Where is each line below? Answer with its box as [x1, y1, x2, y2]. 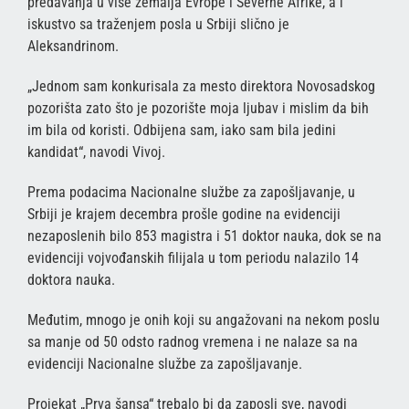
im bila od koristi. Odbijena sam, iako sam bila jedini [27, 121, 336, 139]
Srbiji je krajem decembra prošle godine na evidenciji [27, 204, 341, 223]
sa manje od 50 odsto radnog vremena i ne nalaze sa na [27, 332, 358, 351]
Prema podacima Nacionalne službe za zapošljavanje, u [27, 183, 355, 201]
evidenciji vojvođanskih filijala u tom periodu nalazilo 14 [27, 248, 359, 267]
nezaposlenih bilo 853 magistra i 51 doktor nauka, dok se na [27, 226, 382, 245]
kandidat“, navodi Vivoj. [27, 142, 165, 161]
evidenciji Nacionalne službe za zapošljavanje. [27, 354, 302, 372]
